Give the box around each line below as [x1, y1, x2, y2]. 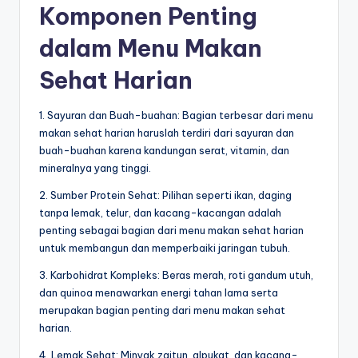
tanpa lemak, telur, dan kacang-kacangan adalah [39, 205, 281, 219]
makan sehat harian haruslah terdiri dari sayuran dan [39, 125, 294, 139]
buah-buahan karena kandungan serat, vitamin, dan [39, 143, 289, 157]
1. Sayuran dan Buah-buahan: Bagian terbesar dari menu [39, 108, 313, 121]
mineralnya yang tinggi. [39, 161, 151, 174]
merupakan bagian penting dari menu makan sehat [39, 303, 285, 316]
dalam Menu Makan [39, 33, 262, 63]
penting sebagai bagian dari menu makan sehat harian [39, 223, 304, 237]
